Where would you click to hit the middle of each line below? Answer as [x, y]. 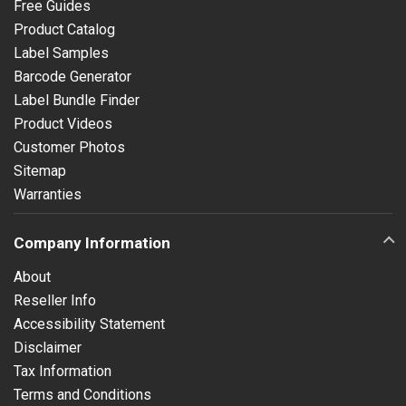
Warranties [48, 194]
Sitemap [40, 170]
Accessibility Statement [89, 324]
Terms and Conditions [82, 394]
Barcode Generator [72, 76]
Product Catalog [64, 29]
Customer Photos [69, 147]
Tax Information [63, 371]
